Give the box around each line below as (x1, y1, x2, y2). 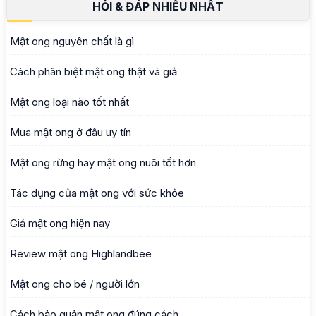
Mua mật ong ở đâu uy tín (10, 126, 131, 140)
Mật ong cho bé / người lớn (10, 277, 140, 291)
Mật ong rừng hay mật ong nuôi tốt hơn (10, 156, 196, 170)
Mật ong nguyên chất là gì (10, 35, 134, 49)
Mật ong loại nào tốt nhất (10, 95, 129, 109)
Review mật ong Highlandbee (10, 247, 152, 261)
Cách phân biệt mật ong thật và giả (10, 65, 177, 79)
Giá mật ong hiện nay (10, 217, 110, 231)
